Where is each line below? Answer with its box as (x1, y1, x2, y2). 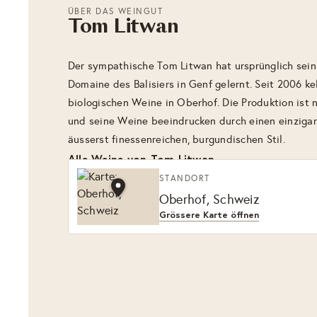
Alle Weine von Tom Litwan (68, 151, 214, 166)
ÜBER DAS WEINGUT (68, 6, 163, 16)
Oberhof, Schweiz (159, 191, 259, 207)
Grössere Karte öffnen (159, 208, 259, 221)
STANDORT (159, 173, 210, 183)
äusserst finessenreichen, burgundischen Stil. (68, 133, 285, 146)
